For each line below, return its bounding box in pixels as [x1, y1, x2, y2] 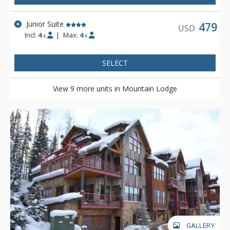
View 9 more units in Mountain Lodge [53, 84, 177, 93]
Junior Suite [26, 19, 64, 29]
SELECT [102, 58, 128, 68]
